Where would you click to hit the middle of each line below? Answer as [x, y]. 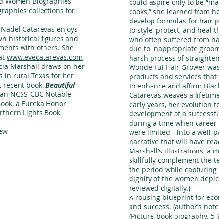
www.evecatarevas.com [45, 57]
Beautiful [60, 85]
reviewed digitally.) [160, 188]
